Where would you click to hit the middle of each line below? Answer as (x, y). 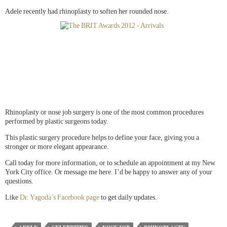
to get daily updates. (128, 198)
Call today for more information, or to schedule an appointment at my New (110, 163)
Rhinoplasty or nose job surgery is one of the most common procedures (104, 112)
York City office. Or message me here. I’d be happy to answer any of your (109, 172)
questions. (19, 181)
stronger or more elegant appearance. (57, 147)
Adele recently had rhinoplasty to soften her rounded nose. (87, 12)
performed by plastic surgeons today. (57, 122)
